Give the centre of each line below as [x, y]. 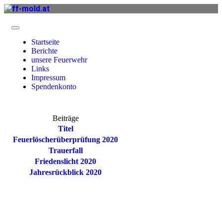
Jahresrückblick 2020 [65, 172]
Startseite [45, 42]
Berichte [44, 51]
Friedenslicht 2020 [65, 161]
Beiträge [65, 118]
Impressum [48, 78]
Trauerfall [65, 150]
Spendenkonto [54, 86]
